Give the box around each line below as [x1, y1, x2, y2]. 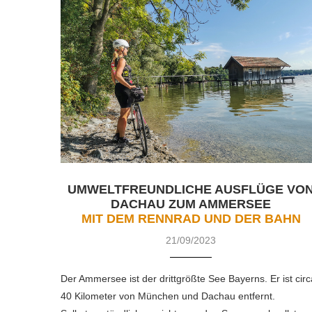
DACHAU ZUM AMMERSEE [111, 197, 272, 212]
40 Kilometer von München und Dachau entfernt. [61, 290, 275, 302]
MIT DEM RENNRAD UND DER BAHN [81, 212, 301, 226]
